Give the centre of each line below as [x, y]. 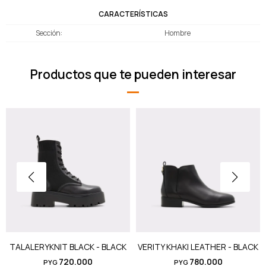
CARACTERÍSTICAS [133, 14]
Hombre [178, 33]
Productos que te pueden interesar [133, 75]
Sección [48, 33]
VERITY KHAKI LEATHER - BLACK [198, 247]
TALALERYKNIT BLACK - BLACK [68, 247]
